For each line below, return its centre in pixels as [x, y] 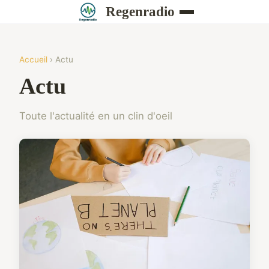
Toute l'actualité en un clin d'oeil [96, 116]
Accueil [33, 59]
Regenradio [140, 11]
